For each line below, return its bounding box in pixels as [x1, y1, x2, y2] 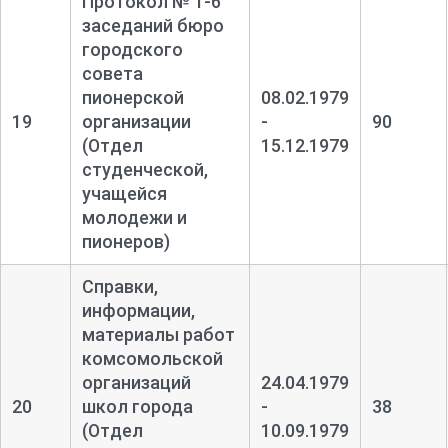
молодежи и [81, 206, 187, 228]
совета [81, 62, 143, 84]
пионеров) [81, 230, 170, 252]
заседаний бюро [81, 14, 224, 36]
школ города [81, 395, 193, 417]
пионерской [81, 86, 184, 108]
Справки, [81, 275, 158, 297]
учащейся [81, 182, 167, 204]
